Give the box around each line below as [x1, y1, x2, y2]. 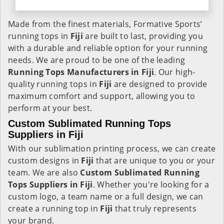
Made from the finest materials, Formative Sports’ [8, 18, 202, 29]
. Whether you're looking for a [92, 179, 209, 190]
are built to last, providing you [83, 30, 203, 41]
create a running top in [8, 203, 100, 214]
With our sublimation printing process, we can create [8, 143, 216, 154]
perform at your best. [8, 102, 94, 113]
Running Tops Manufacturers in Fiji [8, 66, 154, 77]
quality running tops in [8, 78, 99, 89]
